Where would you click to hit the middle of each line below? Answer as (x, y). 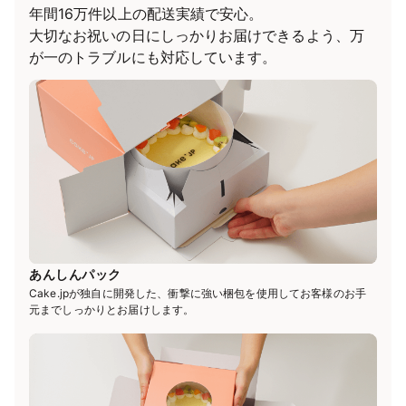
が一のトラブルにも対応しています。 (153, 57)
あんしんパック (75, 274)
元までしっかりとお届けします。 (112, 309)
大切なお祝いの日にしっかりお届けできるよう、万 (197, 35)
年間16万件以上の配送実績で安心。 (146, 13)
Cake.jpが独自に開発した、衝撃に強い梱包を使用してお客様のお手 (198, 293)
